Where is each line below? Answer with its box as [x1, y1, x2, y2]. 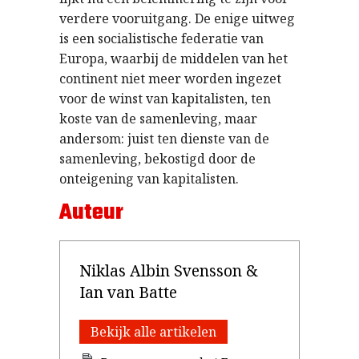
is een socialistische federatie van [59, 30, 264, 48]
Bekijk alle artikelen [91, 323, 216, 341]
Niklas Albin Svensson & [79, 260, 258, 282]
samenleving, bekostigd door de [59, 150, 256, 168]
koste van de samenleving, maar [59, 110, 257, 128]
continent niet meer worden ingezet [59, 70, 281, 88]
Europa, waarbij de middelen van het [59, 50, 288, 68]
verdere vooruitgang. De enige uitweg [59, 10, 295, 28]
